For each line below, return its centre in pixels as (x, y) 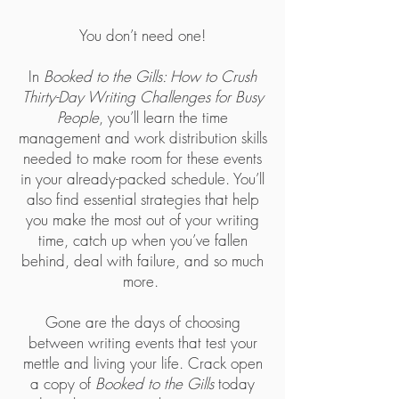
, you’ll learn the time (163, 117)
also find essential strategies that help (142, 199)
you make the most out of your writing (142, 220)
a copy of (63, 383)
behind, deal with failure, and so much (142, 261)
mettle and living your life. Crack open (142, 363)
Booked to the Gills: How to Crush (150, 76)
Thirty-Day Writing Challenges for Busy (142, 97)
